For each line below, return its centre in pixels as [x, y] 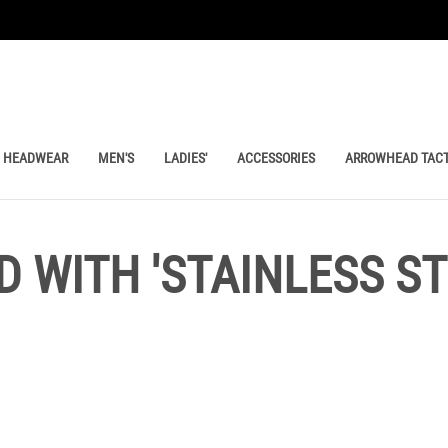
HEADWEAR [35, 157]
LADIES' [185, 157]
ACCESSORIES [276, 157]
